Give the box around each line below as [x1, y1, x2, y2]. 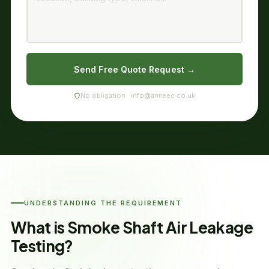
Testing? [11, 236, 73, 256]
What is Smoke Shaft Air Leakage [11, 217, 253, 237]
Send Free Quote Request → [74, 64, 195, 74]
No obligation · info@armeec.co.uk [80, 91, 195, 100]
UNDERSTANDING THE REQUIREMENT [24, 199, 183, 207]
